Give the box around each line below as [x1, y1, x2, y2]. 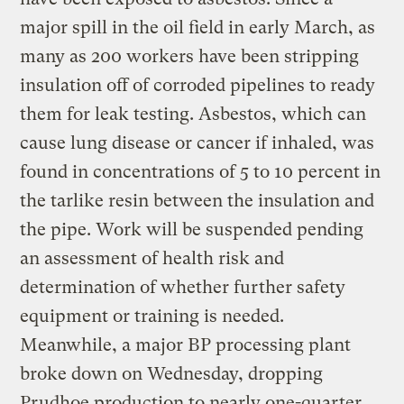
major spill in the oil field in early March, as [20, 16, 376, 38]
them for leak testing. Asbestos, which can [20, 103, 367, 124]
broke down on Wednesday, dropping [20, 363, 324, 384]
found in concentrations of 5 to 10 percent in [20, 161, 381, 182]
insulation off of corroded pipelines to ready [20, 74, 376, 96]
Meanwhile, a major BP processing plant [20, 334, 352, 355]
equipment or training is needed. [20, 305, 285, 326]
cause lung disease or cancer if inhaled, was [20, 132, 375, 153]
